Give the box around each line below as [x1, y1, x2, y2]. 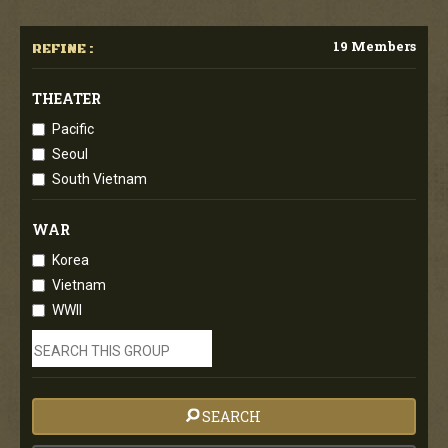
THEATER [32, 88, 101, 108]
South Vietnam [52, 170, 147, 187]
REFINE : [32, 40, 94, 57]
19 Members [333, 36, 416, 55]
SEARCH [201, 406, 261, 426]
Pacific [52, 120, 94, 137]
